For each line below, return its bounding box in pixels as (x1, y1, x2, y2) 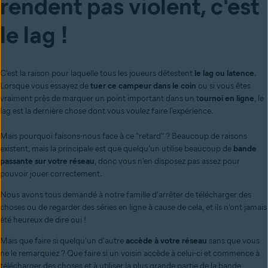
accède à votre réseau (126, 236, 207, 246)
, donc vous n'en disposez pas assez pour (95, 156, 240, 167)
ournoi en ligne (199, 93, 254, 104)
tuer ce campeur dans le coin (90, 81, 196, 92)
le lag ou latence (194, 68, 254, 79)
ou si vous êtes (196, 81, 251, 92)
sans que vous (207, 236, 260, 246)
